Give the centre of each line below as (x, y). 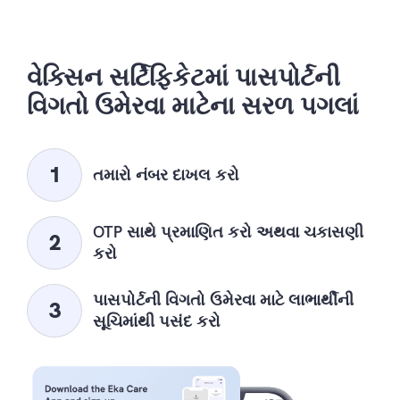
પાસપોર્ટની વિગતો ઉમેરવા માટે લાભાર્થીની (223, 299)
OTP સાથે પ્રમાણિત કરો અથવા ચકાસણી (228, 231)
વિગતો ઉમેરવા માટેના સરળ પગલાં (193, 105)
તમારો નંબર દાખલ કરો (166, 174)
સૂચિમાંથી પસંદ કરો (157, 321)
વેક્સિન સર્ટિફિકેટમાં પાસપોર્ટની (183, 76)
